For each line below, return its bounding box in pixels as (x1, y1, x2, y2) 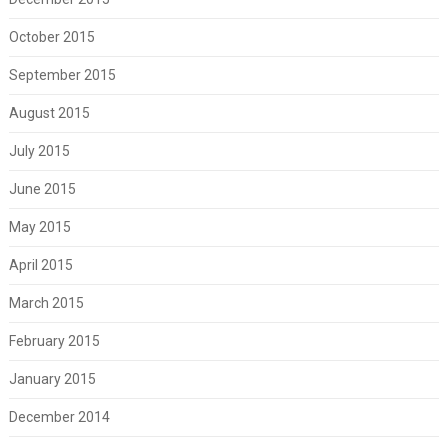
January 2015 (8, 370, 96, 387)
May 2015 (8, 218, 71, 235)
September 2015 (8, 66, 116, 83)
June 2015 (8, 180, 76, 197)
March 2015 (8, 294, 84, 311)
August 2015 (8, 104, 90, 121)
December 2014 (8, 408, 110, 425)
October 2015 (8, 28, 95, 45)
